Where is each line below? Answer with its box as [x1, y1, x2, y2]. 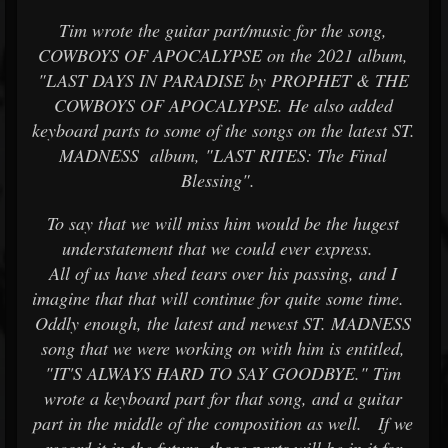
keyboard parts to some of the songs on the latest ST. [31, 118, 415, 142]
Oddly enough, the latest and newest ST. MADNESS [35, 311, 411, 335]
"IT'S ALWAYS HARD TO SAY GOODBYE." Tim [45, 361, 401, 385]
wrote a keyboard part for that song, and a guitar [44, 386, 402, 410]
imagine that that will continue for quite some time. [31, 286, 415, 310]
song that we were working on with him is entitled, [41, 336, 405, 360]
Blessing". [180, 168, 266, 192]
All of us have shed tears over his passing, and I [49, 261, 397, 285]
